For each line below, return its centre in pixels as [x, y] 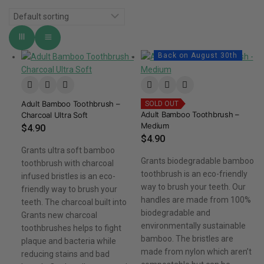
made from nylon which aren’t [196, 252]
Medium [155, 126]
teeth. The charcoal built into [74, 202]
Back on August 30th [197, 56]
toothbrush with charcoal [67, 164]
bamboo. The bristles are [187, 239]
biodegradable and [175, 213]
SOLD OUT [161, 104]
